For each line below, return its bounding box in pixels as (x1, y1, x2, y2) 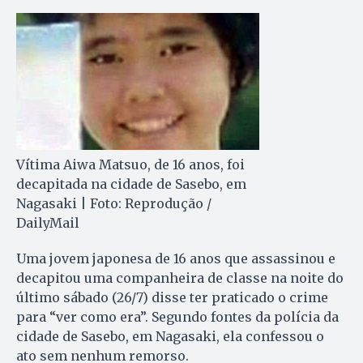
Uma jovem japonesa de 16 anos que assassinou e (16, 250, 335, 267)
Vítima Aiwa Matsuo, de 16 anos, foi (16, 156, 245, 173)
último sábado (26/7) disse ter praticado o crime (16, 289, 328, 306)
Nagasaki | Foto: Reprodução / (16, 195, 211, 212)
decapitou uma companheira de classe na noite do (16, 270, 344, 287)
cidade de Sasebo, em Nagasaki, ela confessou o (16, 328, 324, 345)
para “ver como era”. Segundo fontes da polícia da (16, 309, 339, 326)
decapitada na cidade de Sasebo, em (16, 176, 246, 193)
